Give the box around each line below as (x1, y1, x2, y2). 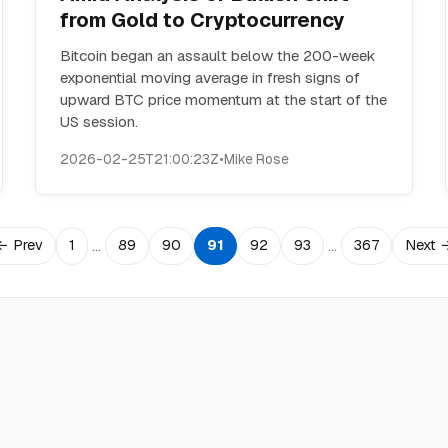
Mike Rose (223, 150, 289, 168)
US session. (59, 112, 138, 131)
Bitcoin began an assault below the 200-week (59, 46, 376, 65)
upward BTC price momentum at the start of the (59, 90, 387, 109)
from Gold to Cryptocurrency (59, 7, 345, 33)
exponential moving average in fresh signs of (59, 68, 360, 87)
